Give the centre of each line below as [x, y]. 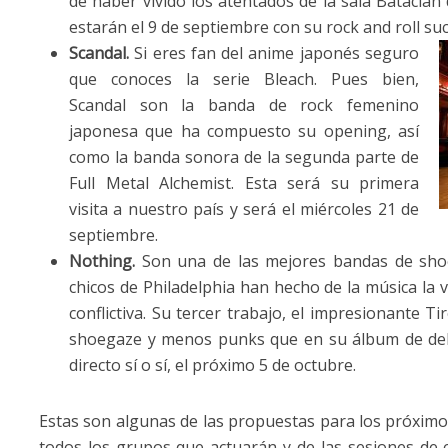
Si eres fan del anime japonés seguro [277, 52]
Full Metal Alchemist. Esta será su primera [244, 182]
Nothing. [105, 260]
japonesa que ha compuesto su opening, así [244, 130]
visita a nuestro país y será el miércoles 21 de [244, 208]
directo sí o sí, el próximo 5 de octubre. [212, 364]
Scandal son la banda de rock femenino [244, 104]
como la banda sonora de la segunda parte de [244, 156]
